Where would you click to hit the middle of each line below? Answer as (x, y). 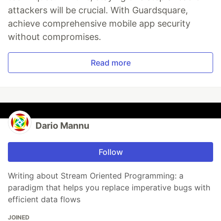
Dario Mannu (62, 125)
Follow (110, 152)
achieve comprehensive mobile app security (99, 23)
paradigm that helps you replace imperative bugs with (109, 187)
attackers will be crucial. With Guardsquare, (98, 10)
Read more (110, 62)
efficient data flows (44, 199)
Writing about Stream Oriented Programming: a (96, 175)
